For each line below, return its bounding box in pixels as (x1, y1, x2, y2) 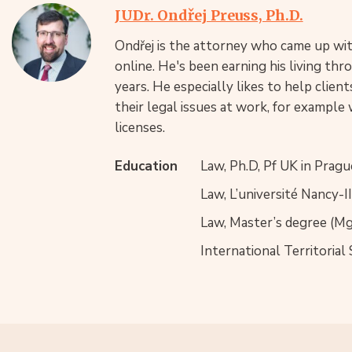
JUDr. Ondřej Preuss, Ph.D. (114, 5, 303, 24)
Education (114, 156, 178, 175)
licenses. (114, 118, 165, 137)
